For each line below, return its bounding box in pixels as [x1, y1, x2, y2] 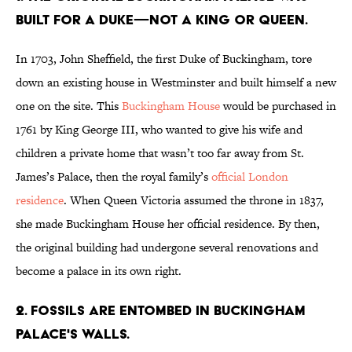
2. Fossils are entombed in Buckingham [16, 302, 306, 319]
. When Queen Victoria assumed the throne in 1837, [64, 192, 324, 209]
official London [211, 168, 288, 185]
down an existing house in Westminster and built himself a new [16, 74, 336, 91]
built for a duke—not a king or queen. [16, 11, 308, 28]
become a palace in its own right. [16, 262, 181, 280]
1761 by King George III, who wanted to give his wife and [16, 121, 302, 138]
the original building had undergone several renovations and [16, 239, 318, 256]
